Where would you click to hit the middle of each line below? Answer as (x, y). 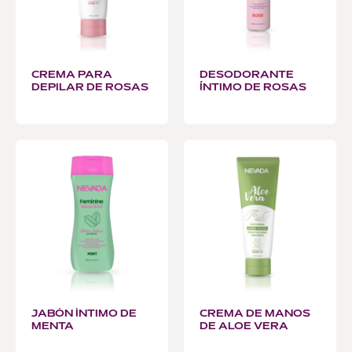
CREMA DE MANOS (255, 314)
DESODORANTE (247, 75)
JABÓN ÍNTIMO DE (84, 314)
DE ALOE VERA (244, 326)
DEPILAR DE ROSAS (90, 88)
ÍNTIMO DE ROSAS (253, 88)
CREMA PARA (72, 75)
